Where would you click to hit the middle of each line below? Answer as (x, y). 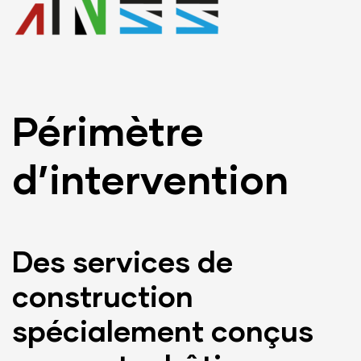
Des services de (122, 261)
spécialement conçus (163, 330)
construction (103, 295)
